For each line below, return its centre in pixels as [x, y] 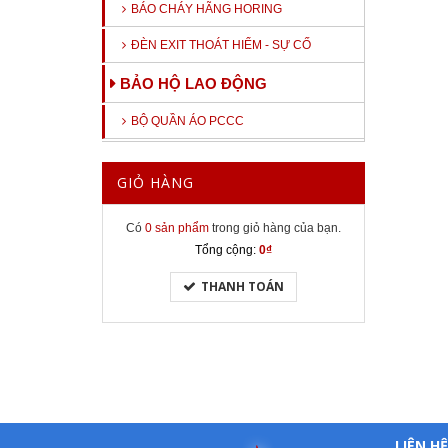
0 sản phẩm [176, 228]
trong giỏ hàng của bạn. [274, 228]
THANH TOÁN [242, 286]
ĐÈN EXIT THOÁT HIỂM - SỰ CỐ [221, 45]
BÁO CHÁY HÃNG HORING [206, 9]
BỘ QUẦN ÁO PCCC [187, 121]
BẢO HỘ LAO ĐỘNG [193, 83]
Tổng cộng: [225, 250]
